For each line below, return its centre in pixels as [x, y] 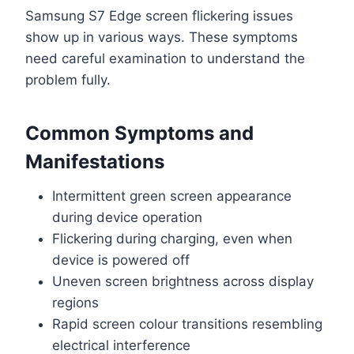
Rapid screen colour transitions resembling [187, 324]
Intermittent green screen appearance [172, 196]
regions [75, 303]
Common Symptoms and [139, 134]
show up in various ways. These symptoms [162, 38]
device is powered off [121, 260]
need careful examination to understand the [165, 59]
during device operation [127, 218]
